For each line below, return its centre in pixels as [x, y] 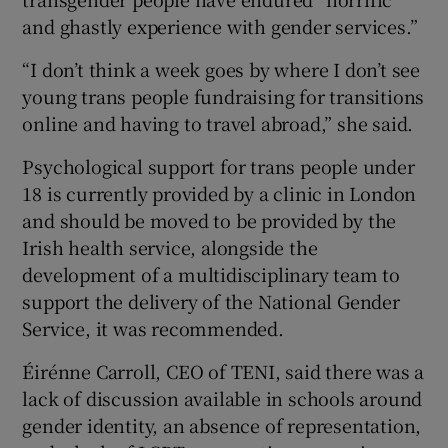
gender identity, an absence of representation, [222, 425]
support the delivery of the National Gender [211, 301]
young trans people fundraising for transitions [223, 96]
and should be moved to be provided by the [209, 220]
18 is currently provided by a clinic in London [219, 193]
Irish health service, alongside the [170, 247]
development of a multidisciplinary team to [211, 274]
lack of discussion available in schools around [222, 398]
